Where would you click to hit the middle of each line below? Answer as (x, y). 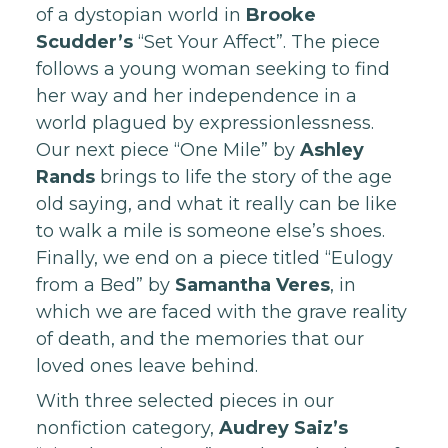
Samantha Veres (252, 285)
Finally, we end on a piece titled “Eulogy (214, 258)
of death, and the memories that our (200, 339)
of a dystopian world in (141, 15)
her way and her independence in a (196, 96)
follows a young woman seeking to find (213, 69)
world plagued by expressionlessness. (205, 123)
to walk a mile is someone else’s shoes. (210, 231)
